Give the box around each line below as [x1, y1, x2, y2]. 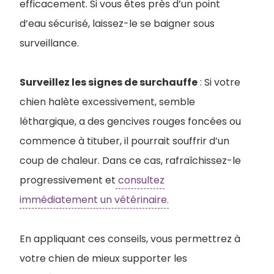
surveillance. [20, 36, 79, 51]
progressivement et [20, 173, 116, 188]
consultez [116, 173, 165, 188]
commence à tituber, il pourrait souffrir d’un [20, 134, 229, 149]
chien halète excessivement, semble [20, 95, 195, 109]
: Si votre [198, 75, 240, 90]
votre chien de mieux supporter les [20, 251, 187, 266]
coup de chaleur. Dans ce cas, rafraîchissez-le [20, 154, 241, 168]
